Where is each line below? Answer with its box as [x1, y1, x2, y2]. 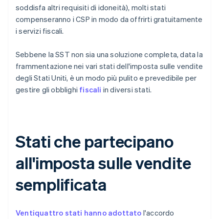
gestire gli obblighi [16, 85, 80, 95]
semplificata [16, 174, 107, 195]
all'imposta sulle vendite [16, 152, 191, 174]
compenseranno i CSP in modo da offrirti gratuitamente [16, 14, 203, 24]
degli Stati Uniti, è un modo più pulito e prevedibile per [16, 73, 197, 83]
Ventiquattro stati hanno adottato [16, 208, 142, 218]
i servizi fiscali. [16, 26, 64, 36]
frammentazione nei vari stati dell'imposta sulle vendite [16, 61, 203, 71]
